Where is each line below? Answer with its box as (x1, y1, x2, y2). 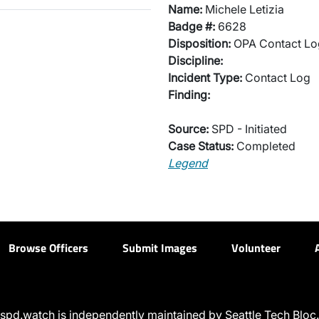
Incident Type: (168, 70, 242, 85)
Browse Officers (9, 239, 88, 257)
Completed (234, 139, 296, 153)
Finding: (168, 88, 210, 102)
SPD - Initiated (209, 122, 287, 136)
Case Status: (168, 139, 234, 153)
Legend (168, 156, 208, 170)
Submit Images (122, 239, 197, 257)
